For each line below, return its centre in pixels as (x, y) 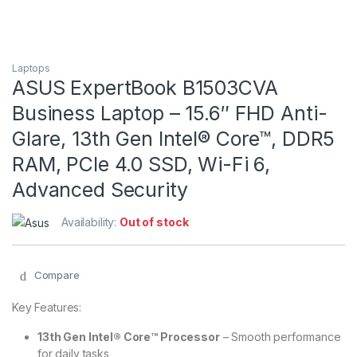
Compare (57, 275)
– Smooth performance (280, 336)
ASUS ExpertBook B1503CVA (145, 88)
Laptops (31, 69)
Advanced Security (100, 190)
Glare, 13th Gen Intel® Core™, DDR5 (174, 139)
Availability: (91, 222)
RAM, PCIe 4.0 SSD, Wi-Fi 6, (141, 165)
